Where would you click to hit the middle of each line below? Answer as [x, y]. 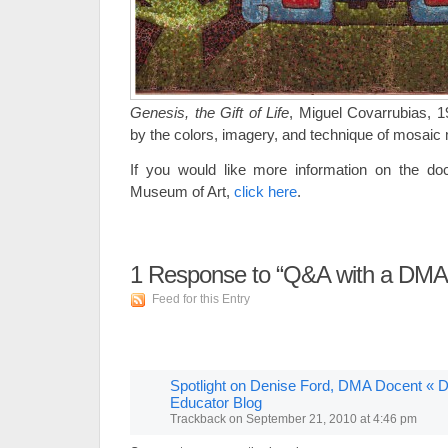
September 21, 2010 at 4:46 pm [331, 419]
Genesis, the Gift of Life [209, 112]
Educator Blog [216, 402]
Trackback [198, 419]
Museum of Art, [182, 191]
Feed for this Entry [201, 299]
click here [265, 191]
